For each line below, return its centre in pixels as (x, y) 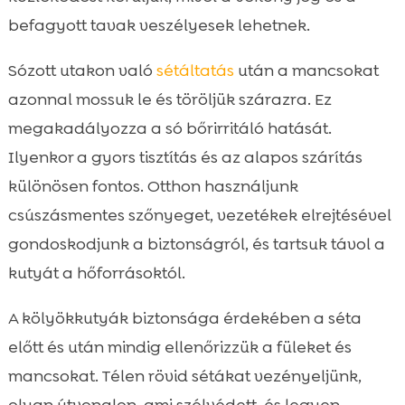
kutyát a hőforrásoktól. (96, 273)
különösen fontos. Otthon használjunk (153, 187)
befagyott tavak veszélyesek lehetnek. (159, 26)
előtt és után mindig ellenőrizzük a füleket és (179, 348)
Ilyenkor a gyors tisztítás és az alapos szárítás (185, 158)
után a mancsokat (306, 71)
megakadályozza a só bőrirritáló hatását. (170, 129)
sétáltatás (195, 71)
